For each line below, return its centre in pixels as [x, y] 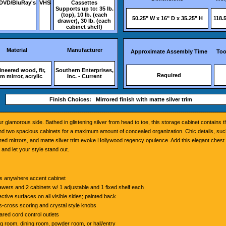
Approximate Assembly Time [169, 51]
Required [169, 75]
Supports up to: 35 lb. [84, 9]
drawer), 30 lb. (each [84, 21]
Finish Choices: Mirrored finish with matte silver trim [121, 99]
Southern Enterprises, [84, 70]
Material [17, 50]
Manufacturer [84, 50]
